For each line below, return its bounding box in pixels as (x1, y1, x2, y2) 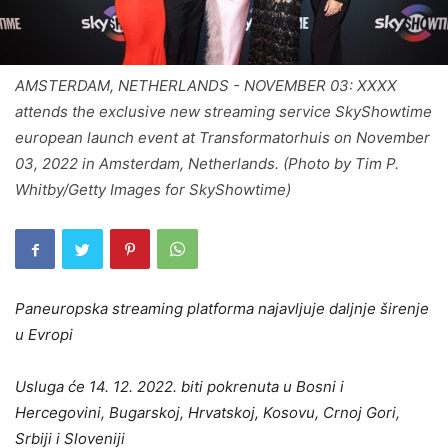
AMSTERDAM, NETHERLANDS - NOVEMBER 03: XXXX (15, 76, 397, 96)
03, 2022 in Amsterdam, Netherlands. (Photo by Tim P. (15, 154, 399, 174)
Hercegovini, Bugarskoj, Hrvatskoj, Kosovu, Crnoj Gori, (15, 403, 400, 423)
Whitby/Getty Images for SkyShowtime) (15, 180, 291, 200)
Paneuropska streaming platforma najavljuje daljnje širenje (15, 299, 429, 319)
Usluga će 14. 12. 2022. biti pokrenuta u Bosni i (15, 377, 344, 397)
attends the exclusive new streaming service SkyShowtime (15, 102, 432, 122)
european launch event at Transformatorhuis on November (15, 128, 430, 148)
